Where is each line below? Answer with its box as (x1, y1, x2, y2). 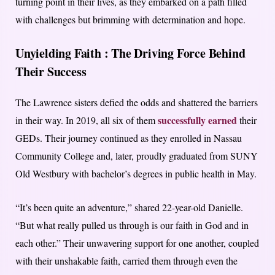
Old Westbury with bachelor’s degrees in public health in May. (15, 167, 257, 180)
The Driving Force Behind (108, 44, 246, 63)
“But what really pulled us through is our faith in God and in (15, 219, 249, 232)
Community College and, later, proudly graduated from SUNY (15, 149, 258, 163)
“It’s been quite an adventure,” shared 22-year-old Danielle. (15, 201, 243, 214)
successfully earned (158, 113, 237, 128)
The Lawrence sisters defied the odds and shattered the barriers (15, 96, 258, 109)
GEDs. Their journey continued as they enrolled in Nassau (15, 131, 242, 145)
